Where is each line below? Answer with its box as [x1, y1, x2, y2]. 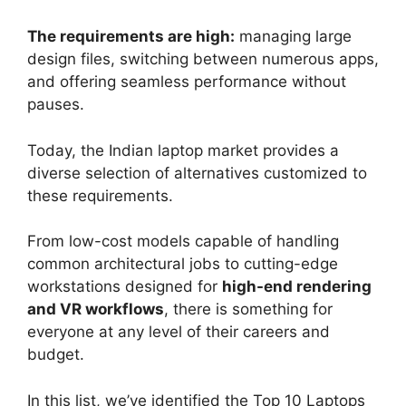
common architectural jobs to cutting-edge [27, 255, 338, 274]
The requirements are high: [27, 27, 235, 46]
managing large [235, 27, 352, 46]
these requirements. [27, 186, 178, 205]
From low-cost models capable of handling [27, 232, 339, 251]
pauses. [27, 95, 84, 114]
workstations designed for [27, 277, 222, 296]
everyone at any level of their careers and [27, 323, 330, 342]
